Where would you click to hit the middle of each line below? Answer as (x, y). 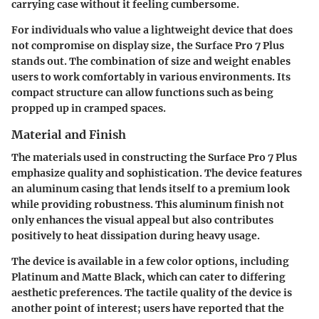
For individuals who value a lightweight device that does (152, 30)
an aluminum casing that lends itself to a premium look (151, 188)
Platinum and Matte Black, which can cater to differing (148, 277)
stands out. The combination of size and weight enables (151, 61)
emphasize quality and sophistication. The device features (157, 173)
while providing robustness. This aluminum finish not (148, 204)
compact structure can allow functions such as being (142, 92)
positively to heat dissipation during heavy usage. (136, 235)
